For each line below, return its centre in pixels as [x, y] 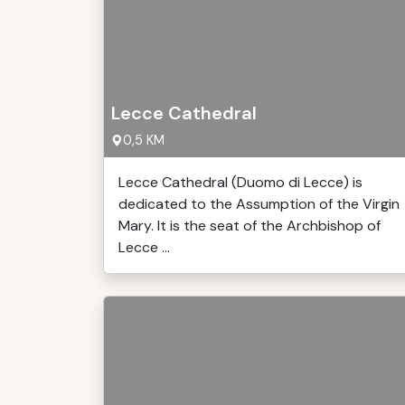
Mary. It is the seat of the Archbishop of [250, 226]
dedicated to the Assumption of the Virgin [259, 204]
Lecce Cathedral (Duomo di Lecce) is [240, 182]
